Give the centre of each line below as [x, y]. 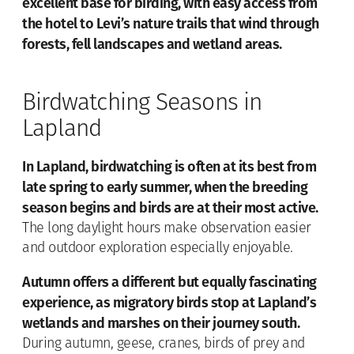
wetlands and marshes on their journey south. [161, 323]
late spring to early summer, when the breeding [165, 187]
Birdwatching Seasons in [142, 104]
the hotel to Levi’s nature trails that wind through [171, 23]
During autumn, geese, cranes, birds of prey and [164, 344]
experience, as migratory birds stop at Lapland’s [169, 302]
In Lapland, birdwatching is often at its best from [169, 166]
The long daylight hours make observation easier [167, 228]
